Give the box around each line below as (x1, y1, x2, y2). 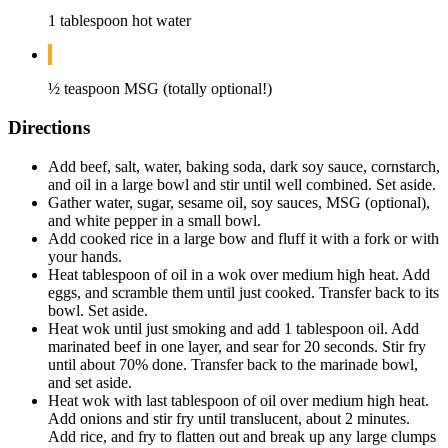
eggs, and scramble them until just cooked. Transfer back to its (48, 283, 439, 301)
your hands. (48, 247, 122, 265)
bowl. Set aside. (48, 301, 148, 319)
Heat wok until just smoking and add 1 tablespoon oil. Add (48, 319, 419, 337)
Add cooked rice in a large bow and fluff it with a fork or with (48, 229, 439, 247)
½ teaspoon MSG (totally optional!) (48, 80, 272, 98)
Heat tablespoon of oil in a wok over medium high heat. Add (48, 265, 430, 283)
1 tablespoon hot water (48, 12, 191, 30)
